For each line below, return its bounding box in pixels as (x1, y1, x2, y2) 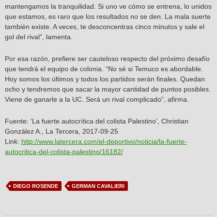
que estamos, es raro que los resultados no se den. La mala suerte (5, 13, 211, 21)
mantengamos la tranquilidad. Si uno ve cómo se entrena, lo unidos (5, 2, 212, 11)
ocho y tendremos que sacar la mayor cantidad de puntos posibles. (5, 85, 211, 93)
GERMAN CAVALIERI (72, 183, 124, 189)
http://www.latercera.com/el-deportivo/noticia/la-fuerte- (21, 138, 187, 146)
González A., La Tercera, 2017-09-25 (5, 127, 118, 136)
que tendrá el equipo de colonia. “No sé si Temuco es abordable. (5, 65, 203, 73)
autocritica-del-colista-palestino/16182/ (5, 148, 123, 156)
